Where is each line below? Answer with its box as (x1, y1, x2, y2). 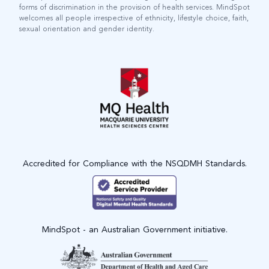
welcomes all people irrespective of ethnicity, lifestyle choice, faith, (19, 15, 249, 23)
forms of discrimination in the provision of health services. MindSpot (19, 4, 250, 12)
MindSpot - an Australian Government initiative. (41, 226, 228, 235)
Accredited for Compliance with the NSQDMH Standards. (22, 160, 247, 169)
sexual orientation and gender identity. (19, 26, 154, 34)
